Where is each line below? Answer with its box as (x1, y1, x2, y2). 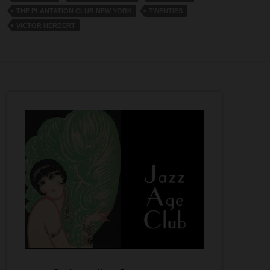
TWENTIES (149, 7, 183, 14)
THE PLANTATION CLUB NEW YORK (16, 7, 132, 14)
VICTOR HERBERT (16, 21, 75, 29)
